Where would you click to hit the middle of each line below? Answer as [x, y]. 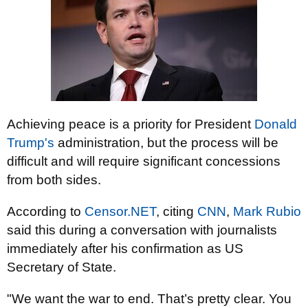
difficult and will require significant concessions [144, 161]
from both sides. [54, 180]
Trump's [31, 143]
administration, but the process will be [166, 143]
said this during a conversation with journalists [142, 230]
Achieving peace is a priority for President [131, 124]
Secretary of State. [62, 267]
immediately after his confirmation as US [125, 249]
